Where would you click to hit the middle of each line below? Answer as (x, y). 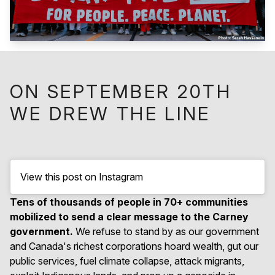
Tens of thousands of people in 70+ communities (129, 202)
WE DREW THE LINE (110, 113)
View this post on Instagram (82, 176)
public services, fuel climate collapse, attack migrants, (127, 261)
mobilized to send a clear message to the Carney (129, 216)
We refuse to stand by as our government (166, 231)
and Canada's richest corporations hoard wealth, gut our (134, 246)
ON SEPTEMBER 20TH (121, 91)
